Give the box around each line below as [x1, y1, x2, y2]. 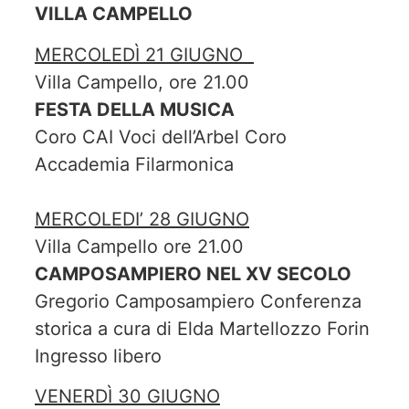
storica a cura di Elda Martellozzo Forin [35, 317, 370, 340]
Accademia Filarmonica [35, 152, 234, 175]
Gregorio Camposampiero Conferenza [35, 289, 362, 312]
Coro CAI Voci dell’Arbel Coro [35, 125, 287, 148]
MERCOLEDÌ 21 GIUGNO [35, 43, 254, 66]
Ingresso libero [35, 344, 167, 367]
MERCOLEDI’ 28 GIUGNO [35, 207, 249, 230]
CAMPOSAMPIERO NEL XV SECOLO [35, 262, 351, 285]
